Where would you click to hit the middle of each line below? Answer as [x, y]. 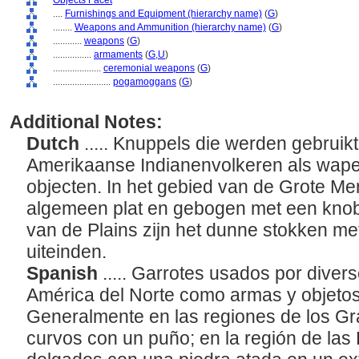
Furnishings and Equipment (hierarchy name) [163, 14]
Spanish [65, 273]
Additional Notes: [86, 122]
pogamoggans [145, 82]
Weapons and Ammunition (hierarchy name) [170, 27]
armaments [118, 54]
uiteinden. [69, 252]
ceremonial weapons [149, 68]
